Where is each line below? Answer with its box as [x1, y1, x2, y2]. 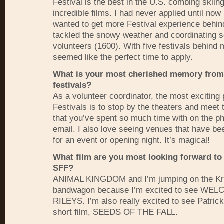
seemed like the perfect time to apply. [53, 52, 193, 62]
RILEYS [53, 196, 82, 206]
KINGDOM [86, 174, 126, 184]
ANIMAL [53, 174, 83, 184]
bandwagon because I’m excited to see [53, 185, 200, 195]
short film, [53, 207, 93, 217]
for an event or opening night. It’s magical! [53, 135, 210, 145]
